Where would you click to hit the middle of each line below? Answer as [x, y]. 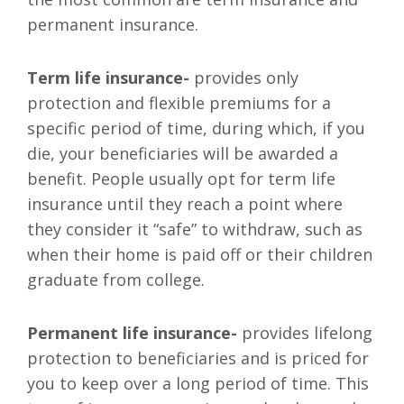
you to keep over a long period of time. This [198, 384]
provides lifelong [305, 333]
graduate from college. [116, 280]
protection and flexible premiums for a [179, 103]
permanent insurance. [113, 25]
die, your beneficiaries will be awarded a [183, 154]
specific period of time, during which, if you [196, 129]
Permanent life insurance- [132, 333]
